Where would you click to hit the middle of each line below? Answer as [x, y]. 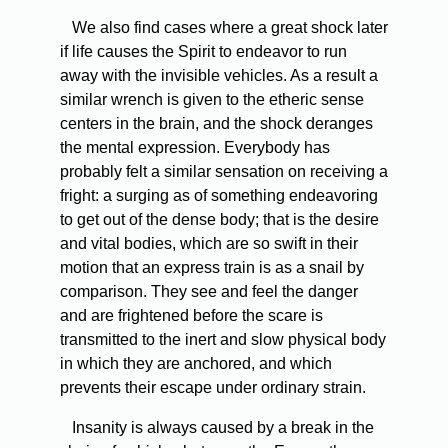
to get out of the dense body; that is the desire [219, 220]
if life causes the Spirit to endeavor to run [203, 52]
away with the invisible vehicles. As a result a [219, 76]
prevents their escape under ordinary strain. [213, 388]
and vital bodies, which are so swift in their [209, 244]
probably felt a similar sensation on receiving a [224, 172]
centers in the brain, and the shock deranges [216, 124]
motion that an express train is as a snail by [212, 268]
